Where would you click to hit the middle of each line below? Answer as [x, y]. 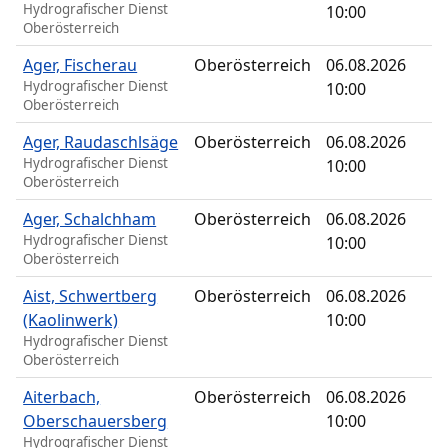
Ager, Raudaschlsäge [101, 142]
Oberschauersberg [95, 421]
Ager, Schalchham [90, 219]
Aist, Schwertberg [90, 296]
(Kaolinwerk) [71, 320]
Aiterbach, [62, 397]
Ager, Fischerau [80, 65]
